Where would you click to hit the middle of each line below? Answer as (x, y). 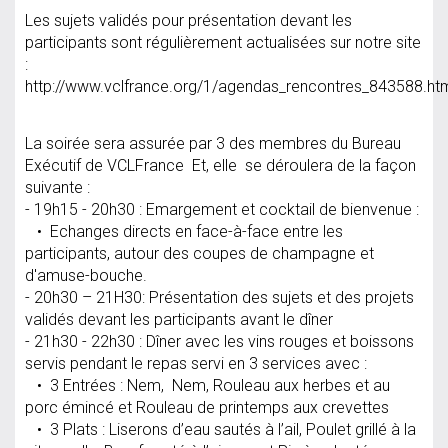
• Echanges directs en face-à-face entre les (184, 231)
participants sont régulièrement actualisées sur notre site (223, 43)
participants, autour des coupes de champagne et (199, 253)
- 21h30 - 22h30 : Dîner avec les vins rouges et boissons (219, 341)
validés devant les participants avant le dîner (181, 319)
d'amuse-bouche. (88, 275)
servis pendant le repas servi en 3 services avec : (198, 363)
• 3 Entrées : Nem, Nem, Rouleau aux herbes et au (207, 385)
